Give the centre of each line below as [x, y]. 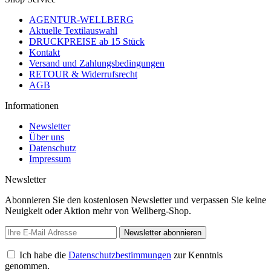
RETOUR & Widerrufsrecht [83, 74]
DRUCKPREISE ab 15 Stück [87, 41]
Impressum [50, 158]
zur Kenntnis [197, 255]
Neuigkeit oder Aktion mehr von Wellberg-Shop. [98, 211]
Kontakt [44, 52]
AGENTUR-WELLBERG [81, 19]
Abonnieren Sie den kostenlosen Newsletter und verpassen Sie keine [135, 200]
